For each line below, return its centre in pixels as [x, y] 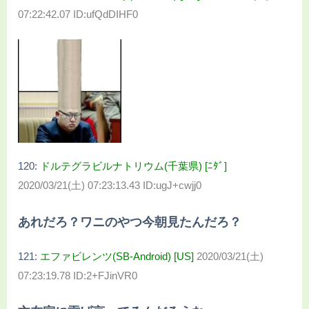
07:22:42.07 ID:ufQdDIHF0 [78, 14]
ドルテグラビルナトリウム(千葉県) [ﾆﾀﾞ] [133, 166]
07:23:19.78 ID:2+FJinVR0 [78, 275]
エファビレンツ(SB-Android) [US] [117, 256]
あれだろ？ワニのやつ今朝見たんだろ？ [130, 222]
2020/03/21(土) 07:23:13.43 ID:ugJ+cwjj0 [110, 186]
